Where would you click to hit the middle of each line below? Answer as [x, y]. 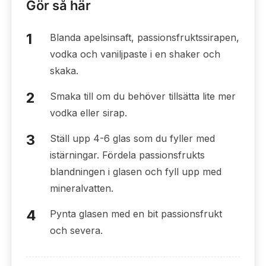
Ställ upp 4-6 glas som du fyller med [132, 138]
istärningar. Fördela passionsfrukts [127, 155]
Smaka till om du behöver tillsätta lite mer [142, 96]
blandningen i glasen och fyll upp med [135, 171]
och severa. [76, 230]
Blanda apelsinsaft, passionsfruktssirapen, [144, 37]
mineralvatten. [81, 188]
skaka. [64, 70]
